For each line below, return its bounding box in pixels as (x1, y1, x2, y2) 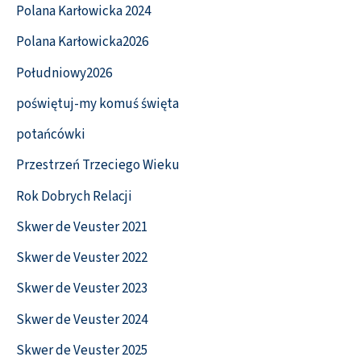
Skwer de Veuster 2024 (16, 309, 147, 330)
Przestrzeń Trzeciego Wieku (16, 156, 180, 176)
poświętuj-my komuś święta (16, 93, 179, 114)
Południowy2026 (16, 63, 112, 83)
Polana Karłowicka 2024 (16, 2, 151, 22)
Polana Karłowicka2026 (16, 32, 148, 52)
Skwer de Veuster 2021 (16, 217, 147, 237)
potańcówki (16, 125, 85, 145)
